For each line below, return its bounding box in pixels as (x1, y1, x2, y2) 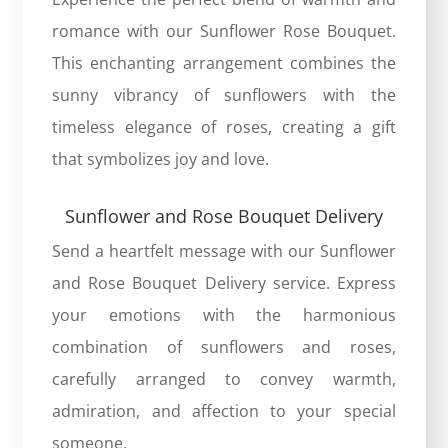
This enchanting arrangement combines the (52, 51, 396, 74)
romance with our (52, 19, 200, 42)
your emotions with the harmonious (52, 303, 396, 326)
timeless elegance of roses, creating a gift (52, 115, 396, 138)
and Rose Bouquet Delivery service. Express (52, 271, 396, 294)
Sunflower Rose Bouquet (199, 19, 392, 42)
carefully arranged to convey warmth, (52, 367, 396, 390)
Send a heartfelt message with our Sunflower (52, 239, 396, 262)
